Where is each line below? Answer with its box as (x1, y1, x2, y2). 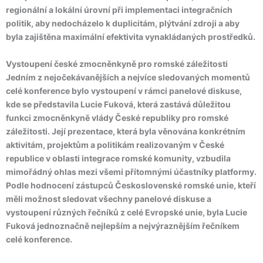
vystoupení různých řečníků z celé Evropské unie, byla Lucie (6, 207, 247, 217)
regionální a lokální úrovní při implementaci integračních (6, 5, 232, 15)
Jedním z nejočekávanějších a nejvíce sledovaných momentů (6, 72, 250, 82)
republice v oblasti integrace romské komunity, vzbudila (6, 153, 231, 163)
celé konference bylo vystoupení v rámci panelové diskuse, (6, 86, 242, 96)
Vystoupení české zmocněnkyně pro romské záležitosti (6, 59, 228, 69)
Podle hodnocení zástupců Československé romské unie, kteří (6, 180, 256, 190)
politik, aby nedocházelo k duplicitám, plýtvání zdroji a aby (6, 18, 240, 28)
